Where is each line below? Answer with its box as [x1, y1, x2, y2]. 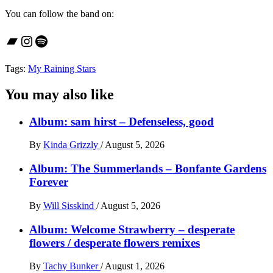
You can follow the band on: [5, 8, 114, 19]
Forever [29, 175, 68, 189]
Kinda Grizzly [43, 140, 101, 151]
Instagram [19, 32, 78, 49]
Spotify [34, 32, 77, 49]
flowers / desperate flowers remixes [29, 236, 200, 249]
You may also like [5, 86, 114, 102]
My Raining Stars [28, 63, 96, 74]
